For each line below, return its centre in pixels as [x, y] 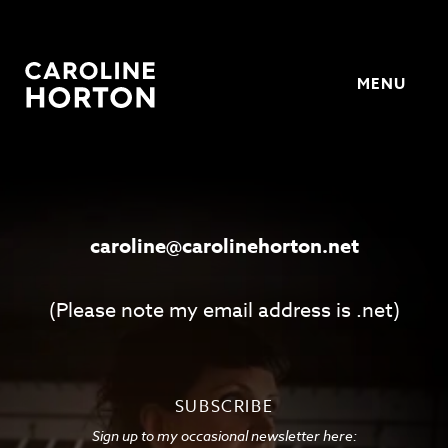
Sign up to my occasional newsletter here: [224, 435]
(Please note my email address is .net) [224, 310]
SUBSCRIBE [224, 406]
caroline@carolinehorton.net [224, 245]
